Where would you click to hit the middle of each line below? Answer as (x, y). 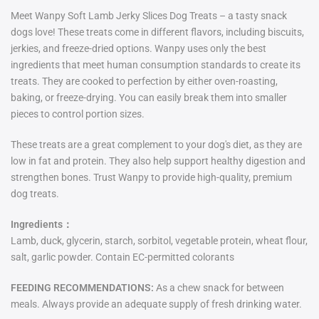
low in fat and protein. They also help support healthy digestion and (158, 161)
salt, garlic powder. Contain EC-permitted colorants (122, 257)
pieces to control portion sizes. (78, 114)
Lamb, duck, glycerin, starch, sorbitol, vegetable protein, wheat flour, (159, 241)
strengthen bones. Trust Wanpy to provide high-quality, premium (151, 178)
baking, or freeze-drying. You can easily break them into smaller (149, 98)
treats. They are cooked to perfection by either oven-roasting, (144, 82)
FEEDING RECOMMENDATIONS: (82, 288)
